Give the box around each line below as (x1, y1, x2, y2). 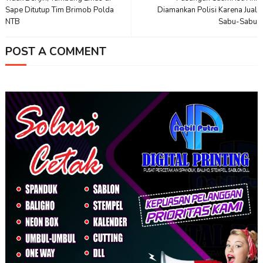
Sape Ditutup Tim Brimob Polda (5, 5, 114, 16)
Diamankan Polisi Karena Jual (157, 5, 258, 16)
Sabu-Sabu (218, 16, 258, 28)
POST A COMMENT (5, 44, 106, 60)
